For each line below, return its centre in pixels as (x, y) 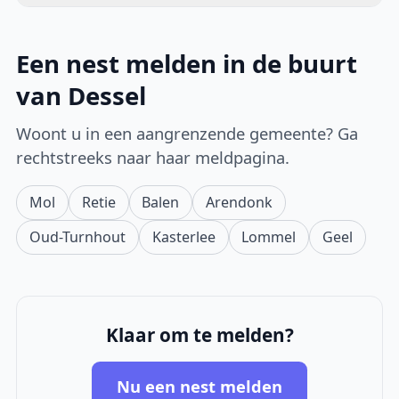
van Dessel (81, 96)
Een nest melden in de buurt (187, 64)
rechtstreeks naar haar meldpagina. (153, 157)
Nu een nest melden (199, 386)
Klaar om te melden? (199, 335)
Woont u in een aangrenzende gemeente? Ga (187, 133)
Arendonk (239, 202)
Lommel (269, 236)
